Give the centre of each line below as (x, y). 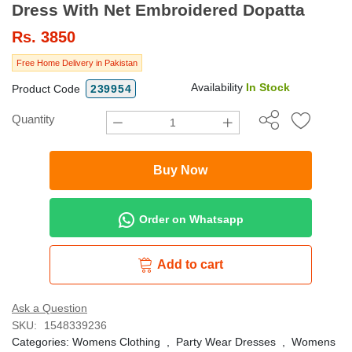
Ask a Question (49, 308)
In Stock (268, 88)
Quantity (33, 119)
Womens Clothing (116, 342)
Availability (218, 88)
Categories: (42, 342)
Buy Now (181, 170)
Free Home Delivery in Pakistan (77, 63)
